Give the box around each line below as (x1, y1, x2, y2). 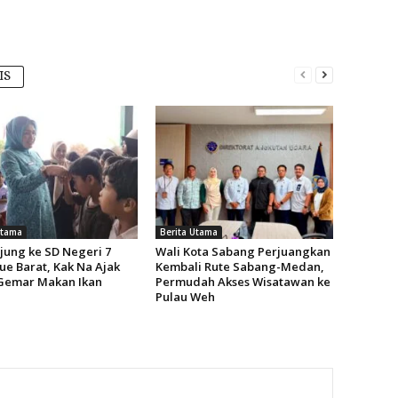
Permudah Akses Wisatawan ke (155, 274, 330, 290)
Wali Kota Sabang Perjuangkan (155, 243, 330, 259)
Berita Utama (159, 226, 218, 238)
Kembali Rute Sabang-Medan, (155, 259, 324, 275)
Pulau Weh (155, 289, 215, 305)
